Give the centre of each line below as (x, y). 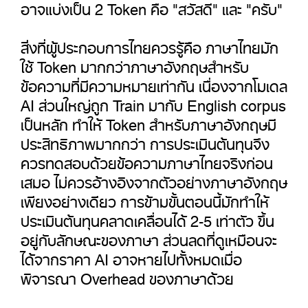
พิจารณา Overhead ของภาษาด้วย (127, 275)
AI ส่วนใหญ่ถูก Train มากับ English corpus (153, 102)
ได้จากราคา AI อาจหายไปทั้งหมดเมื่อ (131, 256)
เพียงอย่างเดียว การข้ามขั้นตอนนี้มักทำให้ (145, 198)
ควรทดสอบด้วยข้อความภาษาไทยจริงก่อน (147, 159)
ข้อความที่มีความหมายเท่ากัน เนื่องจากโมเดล (154, 82)
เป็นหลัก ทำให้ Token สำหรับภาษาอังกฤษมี (148, 121)
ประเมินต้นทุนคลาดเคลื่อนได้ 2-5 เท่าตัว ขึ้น (147, 217)
